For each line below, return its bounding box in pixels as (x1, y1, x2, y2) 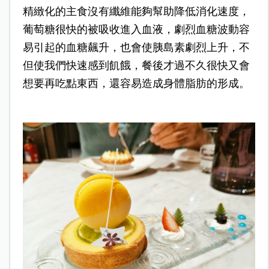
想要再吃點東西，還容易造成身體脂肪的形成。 (22, 77, 250, 90)
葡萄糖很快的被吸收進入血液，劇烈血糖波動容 (22, 23, 250, 36)
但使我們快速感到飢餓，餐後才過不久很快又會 (22, 59, 250, 72)
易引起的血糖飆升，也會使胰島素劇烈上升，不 (22, 41, 250, 54)
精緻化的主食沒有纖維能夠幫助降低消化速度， (22, 5, 250, 18)
